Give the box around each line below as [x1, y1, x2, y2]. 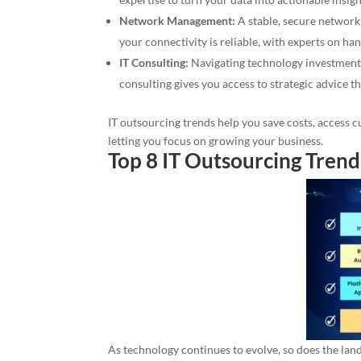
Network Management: [119, 14, 236, 28]
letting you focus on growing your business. [108, 134, 324, 148]
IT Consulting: [119, 56, 189, 70]
